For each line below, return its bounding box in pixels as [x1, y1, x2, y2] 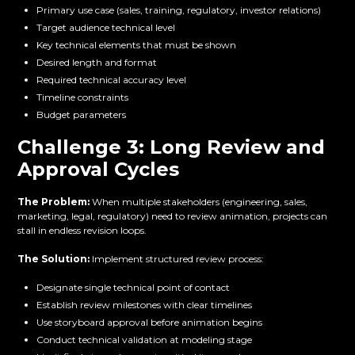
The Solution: [17, 253, 90, 265]
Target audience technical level [36, 21, 176, 34]
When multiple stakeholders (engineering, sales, [90, 196, 308, 208]
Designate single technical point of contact [36, 281, 231, 294]
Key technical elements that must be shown [36, 39, 237, 52]
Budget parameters [36, 109, 127, 121]
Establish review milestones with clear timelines [36, 299, 253, 311]
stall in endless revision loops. [17, 224, 147, 237]
